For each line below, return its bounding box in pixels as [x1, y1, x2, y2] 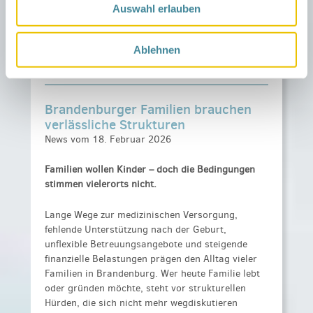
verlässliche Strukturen [45, 115, 185, 133]
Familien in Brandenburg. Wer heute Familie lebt [45, 266, 260, 280]
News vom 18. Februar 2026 [45, 132, 171, 146]
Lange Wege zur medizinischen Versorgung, [45, 208, 238, 221]
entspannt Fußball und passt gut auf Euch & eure [45, 10, 263, 24]
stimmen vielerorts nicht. [45, 177, 156, 191]
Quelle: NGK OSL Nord [45, 55, 141, 69]
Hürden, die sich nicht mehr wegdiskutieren [45, 296, 238, 310]
